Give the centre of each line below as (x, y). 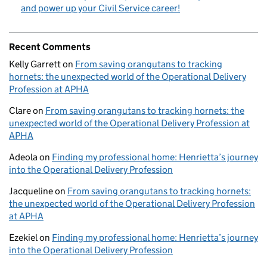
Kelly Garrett (35, 64)
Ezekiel (23, 237)
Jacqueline (31, 191)
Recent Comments (50, 46)
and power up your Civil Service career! (100, 8)
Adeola (23, 157)
